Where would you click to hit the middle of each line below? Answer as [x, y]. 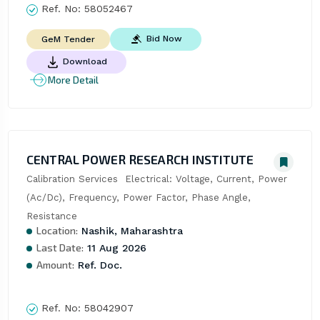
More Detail [73, 80]
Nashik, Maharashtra [130, 231]
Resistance [51, 216]
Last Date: [60, 248]
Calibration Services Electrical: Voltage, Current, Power [156, 179]
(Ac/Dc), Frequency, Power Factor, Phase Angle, [138, 198]
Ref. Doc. [98, 265]
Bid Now [164, 39]
